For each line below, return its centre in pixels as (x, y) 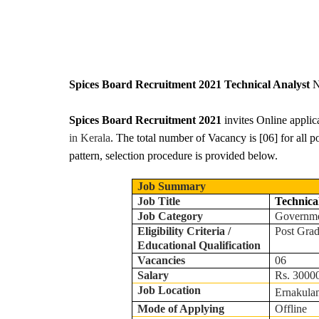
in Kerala (90, 138)
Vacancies (162, 260)
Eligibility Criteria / (184, 231)
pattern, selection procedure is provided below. (173, 156)
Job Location (169, 290)
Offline (291, 309)
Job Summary (172, 186)
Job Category (171, 216)
